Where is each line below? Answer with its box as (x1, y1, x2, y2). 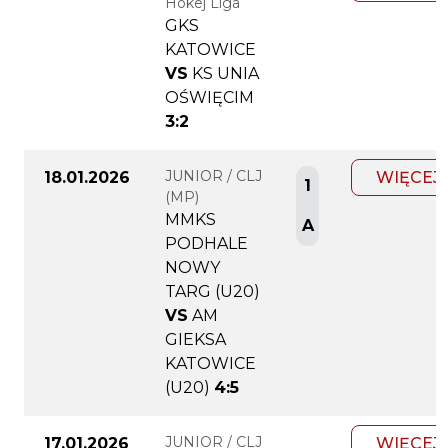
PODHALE (165, 234, 248, 254)
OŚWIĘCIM (165, 88, 254, 108)
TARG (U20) (165, 282, 260, 302)
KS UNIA (192, 64, 259, 84)
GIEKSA (165, 330, 226, 350)
